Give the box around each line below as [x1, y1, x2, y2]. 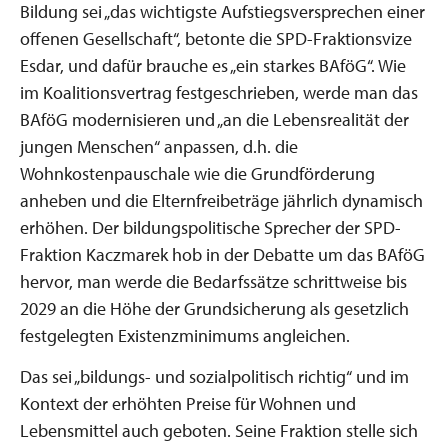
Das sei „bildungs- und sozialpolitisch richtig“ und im [20, 364, 409, 388]
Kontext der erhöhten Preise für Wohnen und [20, 391, 356, 415]
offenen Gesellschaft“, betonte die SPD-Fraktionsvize [20, 27, 412, 50]
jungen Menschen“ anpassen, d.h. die [20, 135, 298, 158]
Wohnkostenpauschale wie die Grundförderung [20, 162, 375, 185]
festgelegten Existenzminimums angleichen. [20, 324, 350, 347]
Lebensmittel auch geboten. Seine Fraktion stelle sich [20, 418, 418, 442]
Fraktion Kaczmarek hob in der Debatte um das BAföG [20, 243, 425, 266]
